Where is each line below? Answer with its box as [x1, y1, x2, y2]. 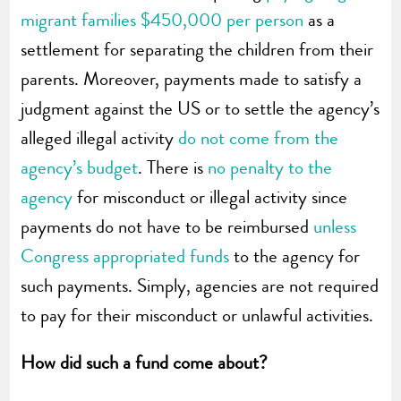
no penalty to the [208, 153, 333, 181]
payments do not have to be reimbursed [21, 212, 314, 240]
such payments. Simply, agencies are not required [21, 271, 380, 299]
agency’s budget [21, 153, 139, 181]
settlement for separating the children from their [21, 35, 374, 63]
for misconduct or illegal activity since [73, 183, 348, 210]
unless [313, 212, 357, 240]
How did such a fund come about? [21, 348, 269, 376]
